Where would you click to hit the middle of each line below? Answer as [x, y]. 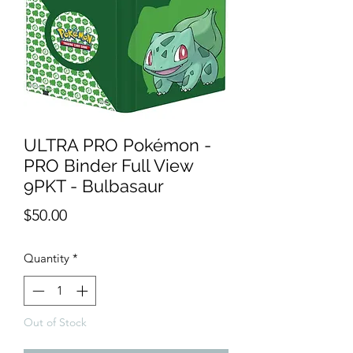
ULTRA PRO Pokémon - [117, 145]
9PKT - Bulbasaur [94, 186]
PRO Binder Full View [108, 165]
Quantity [46, 258]
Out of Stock [55, 323]
